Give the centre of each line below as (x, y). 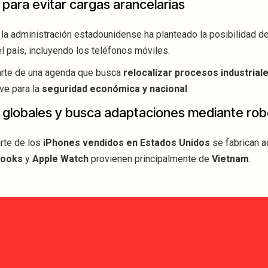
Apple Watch (60, 159)
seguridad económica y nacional (115, 89)
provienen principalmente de (150, 159)
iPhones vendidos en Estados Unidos (127, 143)
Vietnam (230, 159)
